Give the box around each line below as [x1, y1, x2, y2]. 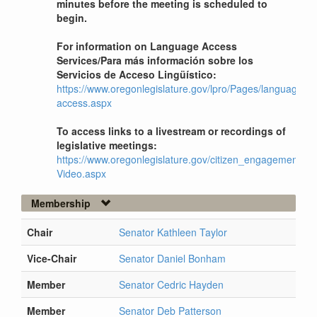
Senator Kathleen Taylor [119, 225, 227, 240]
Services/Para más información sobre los [57, 53, 253, 68]
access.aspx [57, 96, 112, 110]
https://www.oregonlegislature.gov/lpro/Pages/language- [57, 81, 306, 96]
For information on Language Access [57, 39, 237, 54]
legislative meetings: [57, 138, 157, 153]
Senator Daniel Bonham [119, 251, 226, 266]
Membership [31, 196, 91, 211]
